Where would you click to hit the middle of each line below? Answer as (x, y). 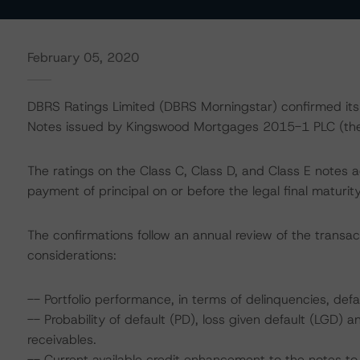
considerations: (72, 255)
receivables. (61, 340)
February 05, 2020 (83, 57)
